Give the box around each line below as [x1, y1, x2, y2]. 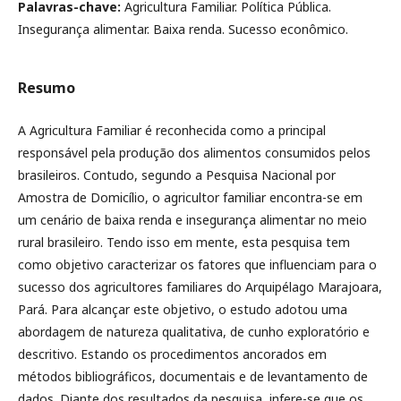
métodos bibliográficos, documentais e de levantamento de [18, 368, 368, 385]
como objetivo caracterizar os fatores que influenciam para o [18, 256, 377, 273]
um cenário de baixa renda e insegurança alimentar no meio [18, 211, 367, 228]
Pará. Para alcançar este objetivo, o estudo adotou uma [18, 301, 347, 318]
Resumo [18, 78, 75, 98]
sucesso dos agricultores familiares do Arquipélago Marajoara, [18, 278, 382, 295]
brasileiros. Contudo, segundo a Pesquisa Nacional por [18, 166, 336, 183]
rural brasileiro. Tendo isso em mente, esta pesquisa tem [18, 234, 350, 251]
